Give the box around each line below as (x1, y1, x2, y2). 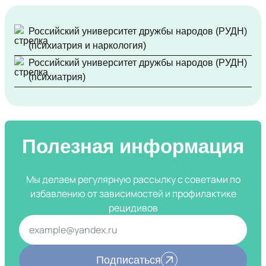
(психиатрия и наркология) (28, 40, 146, 51)
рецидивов (108, 201, 158, 215)
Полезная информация (22, 135, 244, 158)
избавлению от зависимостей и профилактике (30, 187, 236, 201)
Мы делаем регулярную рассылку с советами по (26, 173, 240, 186)
